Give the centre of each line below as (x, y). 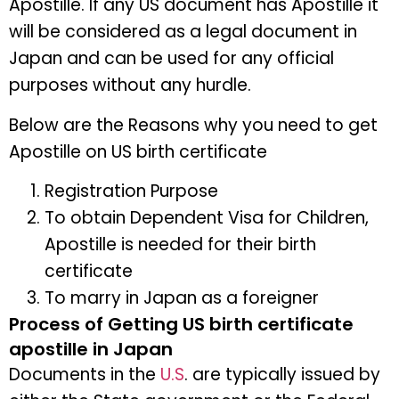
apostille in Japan (91, 349)
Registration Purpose (131, 191)
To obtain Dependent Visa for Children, (207, 217)
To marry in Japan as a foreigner (184, 297)
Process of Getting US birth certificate (181, 324)
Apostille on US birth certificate (142, 151)
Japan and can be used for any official (171, 59)
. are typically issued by (282, 374)
